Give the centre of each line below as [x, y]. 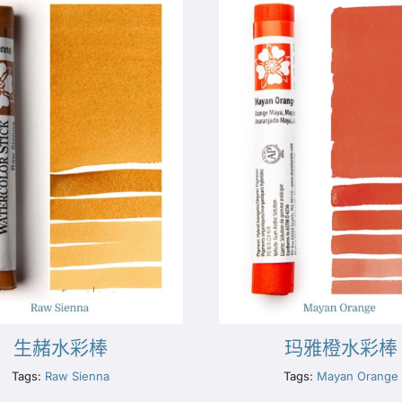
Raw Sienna [78, 376]
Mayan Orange [358, 376]
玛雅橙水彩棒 [341, 348]
